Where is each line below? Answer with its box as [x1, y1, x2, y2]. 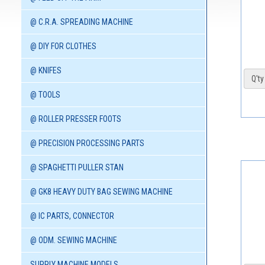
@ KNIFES [30, 66, 62, 76]
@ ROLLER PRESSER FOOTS [30, 114, 121, 124]
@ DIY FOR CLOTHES [30, 41, 96, 51]
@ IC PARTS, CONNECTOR [30, 211, 114, 221]
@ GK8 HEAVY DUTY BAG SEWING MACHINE [30, 187, 173, 197]
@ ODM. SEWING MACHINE [30, 235, 117, 245]
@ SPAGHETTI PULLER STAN [30, 163, 124, 173]
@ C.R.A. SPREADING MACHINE [30, 17, 133, 27]
